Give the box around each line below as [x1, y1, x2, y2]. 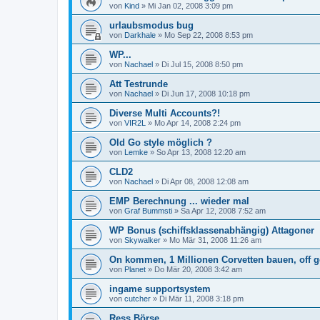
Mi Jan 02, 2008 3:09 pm [148, 1, 233, 10]
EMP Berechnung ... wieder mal [109, 196, 249, 206]
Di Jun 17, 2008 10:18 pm [161, 89, 250, 98]
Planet [124, 265, 146, 274]
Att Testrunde [109, 79, 168, 89]
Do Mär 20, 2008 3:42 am [154, 265, 242, 274]
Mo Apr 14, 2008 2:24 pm [154, 119, 241, 127]
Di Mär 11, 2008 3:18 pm [159, 294, 244, 303]
